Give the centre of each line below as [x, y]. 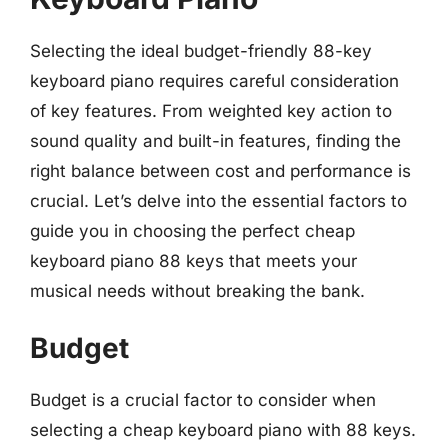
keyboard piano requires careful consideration [214, 81]
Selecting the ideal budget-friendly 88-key [201, 51]
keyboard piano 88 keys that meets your [193, 261]
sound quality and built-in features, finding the [215, 141]
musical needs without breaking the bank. [197, 291]
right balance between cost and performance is [220, 171]
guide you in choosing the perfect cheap [192, 231]
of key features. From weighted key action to [211, 111]
